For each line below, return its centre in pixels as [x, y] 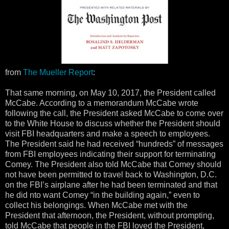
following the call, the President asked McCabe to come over [114, 113]
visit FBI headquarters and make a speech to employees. [108, 133]
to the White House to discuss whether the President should [113, 123]
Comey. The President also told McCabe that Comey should [113, 164]
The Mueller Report [58, 72]
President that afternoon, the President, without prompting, [110, 215]
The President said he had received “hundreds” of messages [114, 144]
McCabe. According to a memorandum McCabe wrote [102, 103]
